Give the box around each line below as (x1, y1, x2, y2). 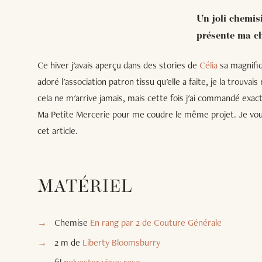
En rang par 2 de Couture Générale (89, 216, 222, 229)
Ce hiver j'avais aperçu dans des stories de (37, 58, 199, 71)
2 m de (54, 236, 82, 249)
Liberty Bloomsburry (82, 236, 160, 249)
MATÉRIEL (37, 178, 133, 196)
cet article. (37, 124, 78, 137)
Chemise (54, 216, 90, 229)
